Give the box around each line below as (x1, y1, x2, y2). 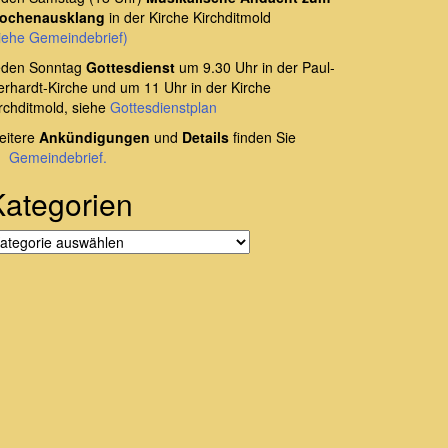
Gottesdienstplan (110, 97, 217, 118)
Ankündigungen (39, 127, 150, 148)
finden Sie (229, 127, 296, 148)
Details (182, 127, 229, 148)
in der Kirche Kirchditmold (105, 7, 271, 28)
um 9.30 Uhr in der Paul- (175, 57, 335, 78)
